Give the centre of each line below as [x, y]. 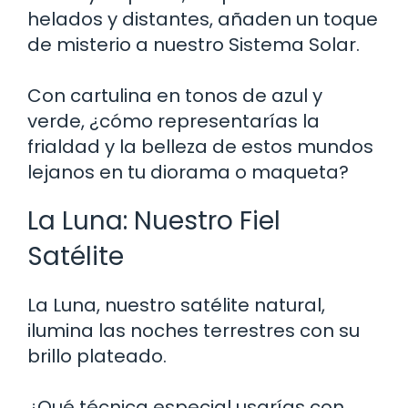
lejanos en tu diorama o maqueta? [188, 172]
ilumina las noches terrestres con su [194, 330]
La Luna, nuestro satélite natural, [176, 305]
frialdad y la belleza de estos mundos [200, 146]
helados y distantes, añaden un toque [203, 19]
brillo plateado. [97, 356]
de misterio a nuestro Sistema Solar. [194, 44]
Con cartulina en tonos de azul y [175, 95]
